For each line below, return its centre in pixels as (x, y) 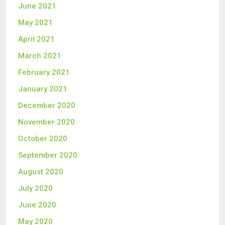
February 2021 (44, 72)
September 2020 (48, 155)
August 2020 (41, 172)
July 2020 (35, 188)
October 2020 (43, 139)
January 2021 (43, 89)
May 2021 (35, 23)
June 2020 (37, 205)
